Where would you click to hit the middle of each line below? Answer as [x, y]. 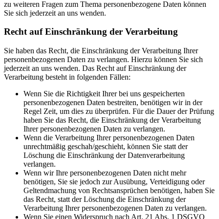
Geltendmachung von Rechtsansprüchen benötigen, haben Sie [119, 190]
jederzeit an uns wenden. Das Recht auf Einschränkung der [95, 68]
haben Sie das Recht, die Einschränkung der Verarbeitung [112, 120]
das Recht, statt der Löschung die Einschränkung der [105, 199]
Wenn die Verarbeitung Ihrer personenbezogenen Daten [109, 137]
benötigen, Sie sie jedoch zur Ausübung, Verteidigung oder [114, 181]
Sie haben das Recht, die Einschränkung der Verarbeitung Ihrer [101, 50]
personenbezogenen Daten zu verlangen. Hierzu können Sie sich [103, 59]
